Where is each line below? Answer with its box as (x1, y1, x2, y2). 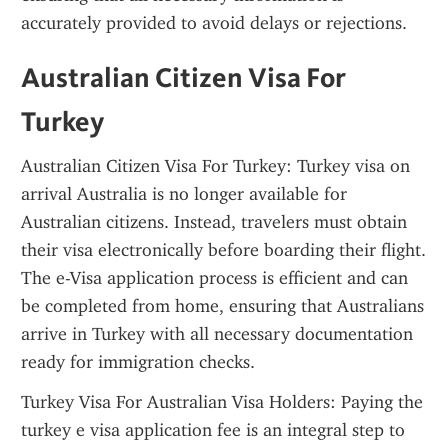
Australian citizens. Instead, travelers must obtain (21, 211, 407, 233)
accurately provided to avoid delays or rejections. (21, 12, 407, 34)
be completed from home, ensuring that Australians (21, 295, 424, 317)
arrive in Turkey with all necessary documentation (21, 323, 413, 345)
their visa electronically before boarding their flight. (21, 239, 426, 261)
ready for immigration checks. (21, 351, 255, 373)
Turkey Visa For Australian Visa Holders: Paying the (21, 391, 423, 413)
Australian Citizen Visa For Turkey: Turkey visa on (21, 155, 410, 177)
